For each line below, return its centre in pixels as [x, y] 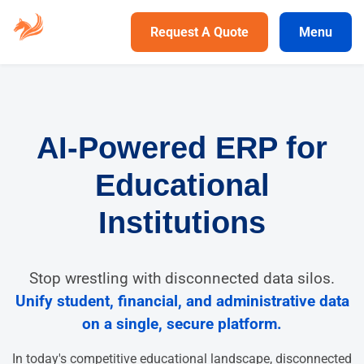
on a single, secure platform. [182, 323]
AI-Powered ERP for [182, 147]
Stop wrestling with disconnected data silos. [182, 278]
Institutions [182, 222]
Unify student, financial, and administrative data [182, 301]
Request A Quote [199, 32]
